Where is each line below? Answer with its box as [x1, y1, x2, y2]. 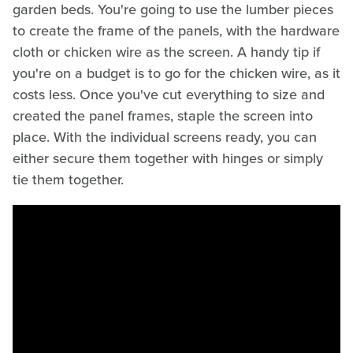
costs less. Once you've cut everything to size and [13, 84, 325, 106]
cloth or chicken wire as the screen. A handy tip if [13, 42, 320, 63]
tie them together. [13, 169, 124, 191]
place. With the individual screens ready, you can [13, 127, 317, 148]
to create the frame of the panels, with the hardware [13, 20, 340, 42]
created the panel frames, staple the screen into [13, 106, 313, 127]
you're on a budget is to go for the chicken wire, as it [13, 63, 340, 84]
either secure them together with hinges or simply [13, 148, 323, 169]
